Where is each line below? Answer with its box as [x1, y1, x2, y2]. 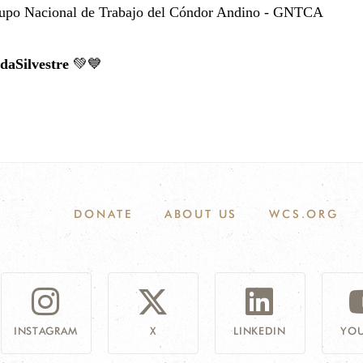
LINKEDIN [233, 324, 286, 338]
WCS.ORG [269, 207, 339, 221]
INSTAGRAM [14, 324, 78, 338]
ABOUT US [164, 207, 238, 221]
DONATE [74, 207, 134, 221]
